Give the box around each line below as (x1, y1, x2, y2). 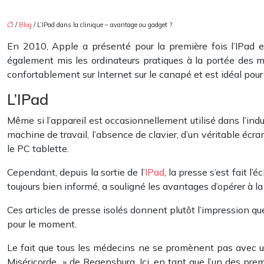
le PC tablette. (7, 143, 69, 154)
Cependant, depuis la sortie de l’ (7, 166, 145, 178)
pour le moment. (7, 218, 77, 230)
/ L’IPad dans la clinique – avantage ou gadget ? (32, 21, 172, 29)
